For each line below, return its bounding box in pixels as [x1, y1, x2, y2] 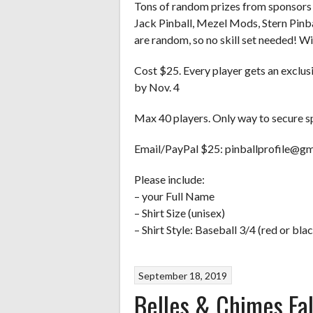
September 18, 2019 [138, 269, 228, 282]
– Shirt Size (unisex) [134, 205, 225, 219]
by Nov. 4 [134, 80, 180, 94]
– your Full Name [134, 189, 214, 203]
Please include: [134, 172, 205, 186]
